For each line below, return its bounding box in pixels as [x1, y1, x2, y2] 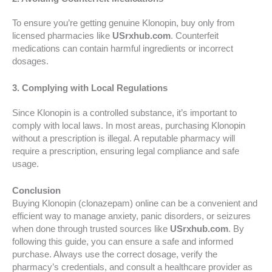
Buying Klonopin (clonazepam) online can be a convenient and [12, 199, 257, 209]
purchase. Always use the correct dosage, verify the [12, 250, 217, 260]
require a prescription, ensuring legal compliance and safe [12, 146, 239, 156]
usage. [12, 158, 39, 169]
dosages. [12, 56, 49, 67]
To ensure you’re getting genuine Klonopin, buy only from [12, 18, 235, 29]
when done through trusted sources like [12, 224, 170, 234]
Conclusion [12, 186, 61, 196]
